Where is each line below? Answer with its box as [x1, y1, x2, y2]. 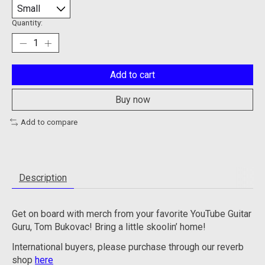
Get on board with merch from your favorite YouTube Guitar [12, 208, 251, 219]
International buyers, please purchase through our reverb [12, 241, 244, 253]
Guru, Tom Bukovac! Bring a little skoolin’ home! [12, 221, 206, 232]
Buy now [115, 94, 150, 106]
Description [19, 172, 67, 183]
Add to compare [20, 118, 77, 127]
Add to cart [110, 69, 155, 81]
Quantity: [12, 18, 43, 28]
